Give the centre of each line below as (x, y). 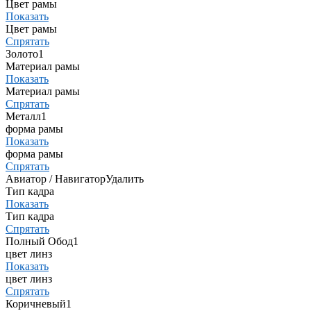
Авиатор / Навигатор (56, 179)
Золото (22, 54)
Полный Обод (39, 241)
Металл (23, 116)
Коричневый (36, 304)
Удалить (125, 179)
